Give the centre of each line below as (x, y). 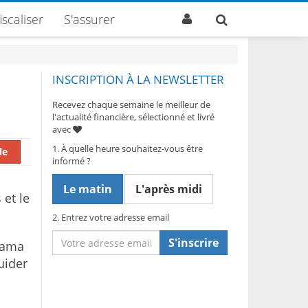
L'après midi (169, 189)
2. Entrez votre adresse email (111, 217)
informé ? (71, 161)
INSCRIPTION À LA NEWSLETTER (138, 79)
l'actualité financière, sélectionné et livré (133, 117)
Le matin (88, 189)
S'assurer (89, 19)
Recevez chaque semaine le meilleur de (131, 104)
